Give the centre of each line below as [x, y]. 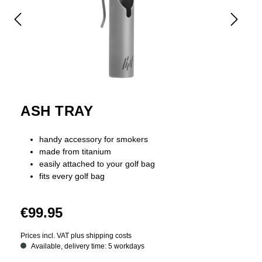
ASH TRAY [57, 111]
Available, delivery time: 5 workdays [88, 246]
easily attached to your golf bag [97, 163]
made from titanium [75, 151]
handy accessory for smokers [94, 139]
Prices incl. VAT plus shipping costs [76, 235]
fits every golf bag [72, 176]
